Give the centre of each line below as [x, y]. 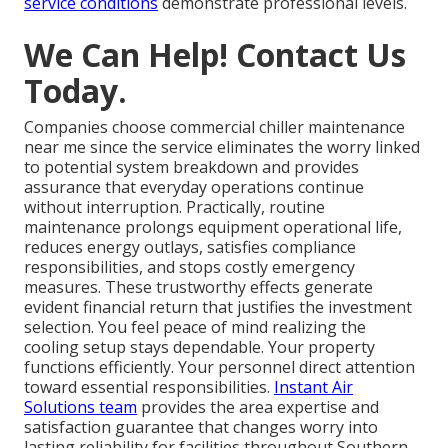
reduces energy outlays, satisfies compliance [190, 246]
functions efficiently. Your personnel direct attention [219, 366]
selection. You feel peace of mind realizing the [195, 326]
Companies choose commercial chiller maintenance [214, 126]
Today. [75, 90]
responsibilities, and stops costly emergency [189, 266]
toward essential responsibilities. [149, 386]
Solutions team [80, 406]
